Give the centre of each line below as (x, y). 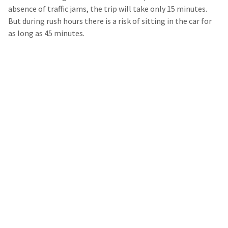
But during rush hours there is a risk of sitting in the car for (110, 21)
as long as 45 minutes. (46, 33)
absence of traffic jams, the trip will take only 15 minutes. (108, 9)
